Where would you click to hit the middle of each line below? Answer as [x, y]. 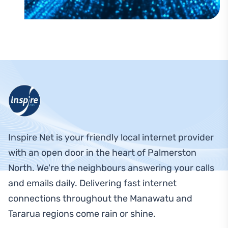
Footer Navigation [45, 92]
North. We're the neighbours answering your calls [111, 168]
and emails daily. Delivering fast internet [92, 183]
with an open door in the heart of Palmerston [102, 153]
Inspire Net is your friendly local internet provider [111, 137]
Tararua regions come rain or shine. [82, 214]
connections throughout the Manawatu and [100, 198]
